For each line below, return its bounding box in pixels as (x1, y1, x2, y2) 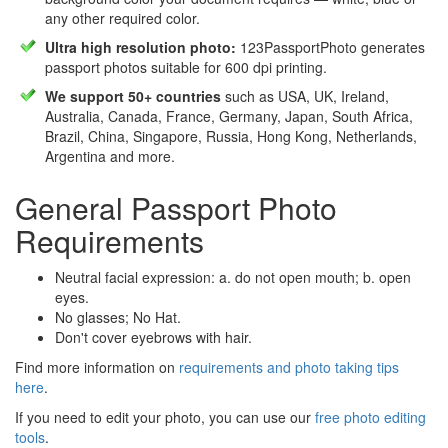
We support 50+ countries (45, 86, 221, 107)
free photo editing (315, 407, 426, 428)
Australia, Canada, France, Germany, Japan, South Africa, (45, 106, 413, 127)
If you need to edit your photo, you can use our (15, 407, 315, 428)
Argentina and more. (45, 146, 175, 167)
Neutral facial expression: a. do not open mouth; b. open (55, 267, 411, 288)
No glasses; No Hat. (55, 307, 181, 328)
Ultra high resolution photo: (45, 37, 236, 58)
